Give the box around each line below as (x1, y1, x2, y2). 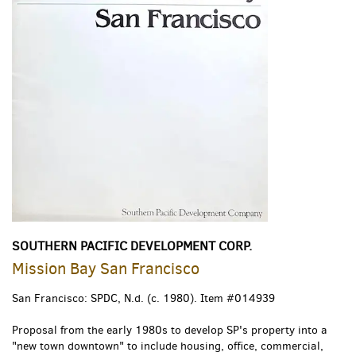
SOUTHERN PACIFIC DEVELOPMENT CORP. (12, 237, 252, 254)
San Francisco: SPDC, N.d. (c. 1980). (12, 290, 197, 306)
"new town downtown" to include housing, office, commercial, (12, 338, 323, 354)
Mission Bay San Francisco (12, 257, 199, 280)
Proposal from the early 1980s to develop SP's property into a (12, 322, 327, 338)
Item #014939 (197, 290, 275, 306)
